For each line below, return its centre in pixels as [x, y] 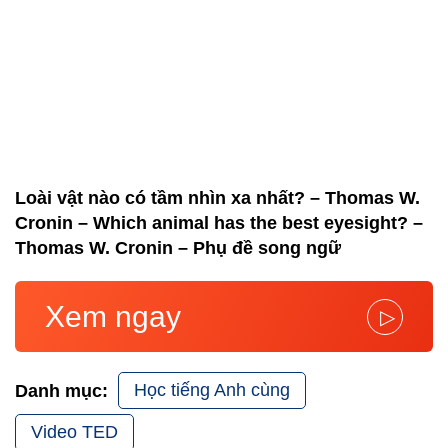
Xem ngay [113, 317]
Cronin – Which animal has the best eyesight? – [219, 223]
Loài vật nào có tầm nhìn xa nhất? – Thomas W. [217, 198]
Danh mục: [61, 390]
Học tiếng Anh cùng [212, 390]
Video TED [74, 432]
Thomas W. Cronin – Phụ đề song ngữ [178, 248]
